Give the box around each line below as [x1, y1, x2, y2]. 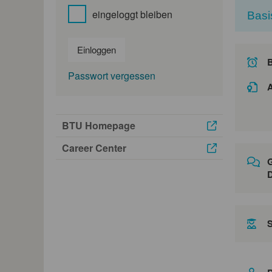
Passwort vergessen [68, 68, 155, 83]
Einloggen [77, 42, 116, 56]
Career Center [62, 140, 126, 155]
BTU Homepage [62, 118, 135, 132]
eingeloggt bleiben [92, 7, 172, 21]
